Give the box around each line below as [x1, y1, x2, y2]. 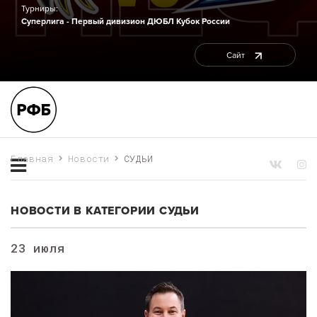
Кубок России [176, 16, 230, 26]
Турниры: [21, 4, 58, 13]
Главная [11, 152, 54, 165]
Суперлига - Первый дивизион [21, 16, 145, 26]
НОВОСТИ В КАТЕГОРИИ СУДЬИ [11, 204, 200, 218]
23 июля [11, 240, 65, 256]
